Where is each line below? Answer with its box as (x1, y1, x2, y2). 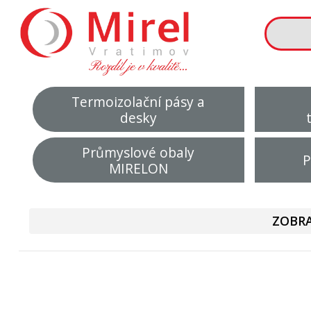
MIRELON (108, 158, 168, 178)
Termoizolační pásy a (72, 92, 205, 111)
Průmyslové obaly (82, 142, 195, 162)
